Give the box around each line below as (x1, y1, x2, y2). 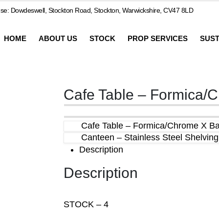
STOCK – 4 (63, 199, 109, 209)
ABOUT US (39, 34, 77, 43)
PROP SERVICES (128, 34, 188, 43)
